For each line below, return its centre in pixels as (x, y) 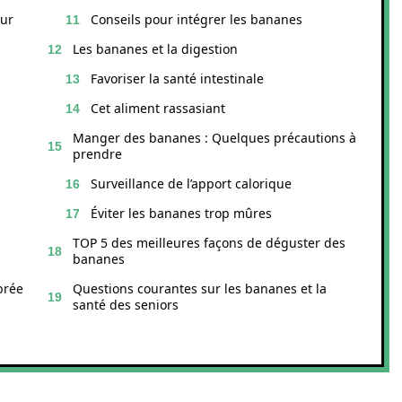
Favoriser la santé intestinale (177, 79)
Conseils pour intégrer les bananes (197, 19)
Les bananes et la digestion (155, 49)
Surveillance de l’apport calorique (191, 184)
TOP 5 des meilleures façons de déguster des (209, 243)
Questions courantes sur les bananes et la (200, 288)
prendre (97, 154)
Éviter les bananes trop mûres (181, 213)
